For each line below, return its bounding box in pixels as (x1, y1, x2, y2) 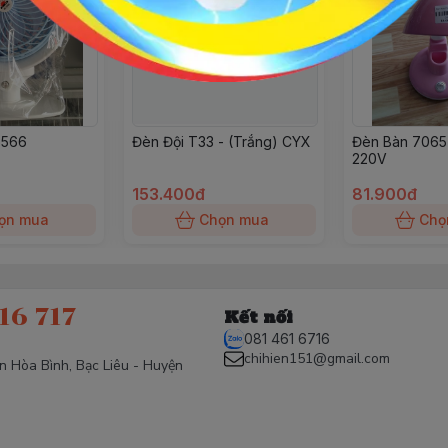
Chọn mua (199, 211, 269, 228)
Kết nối (224, 306, 293, 328)
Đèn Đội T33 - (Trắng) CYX (132, 133, 311, 150)
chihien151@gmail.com (244, 349, 390, 368)
